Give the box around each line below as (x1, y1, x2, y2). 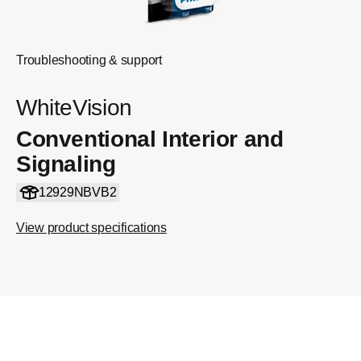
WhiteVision (16, 95, 132, 120)
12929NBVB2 (38, 185, 117, 199)
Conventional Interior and (16, 127, 284, 151)
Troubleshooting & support (16, 53, 162, 67)
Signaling (16, 151, 116, 176)
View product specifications (16, 221, 167, 234)
